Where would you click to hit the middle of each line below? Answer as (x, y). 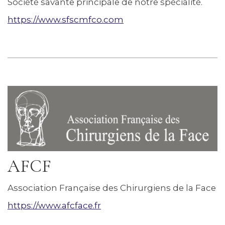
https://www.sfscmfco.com (66, 19)
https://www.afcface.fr (54, 205)
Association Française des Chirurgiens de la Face (112, 188)
